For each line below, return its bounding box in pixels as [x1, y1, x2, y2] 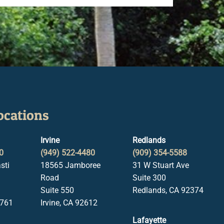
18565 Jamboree [40, 160, 101, 170]
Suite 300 [132, 173, 166, 182]
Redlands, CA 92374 [132, 185, 203, 195]
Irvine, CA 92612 [40, 198, 98, 207]
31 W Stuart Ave [132, 160, 189, 170]
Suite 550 [40, 185, 74, 195]
